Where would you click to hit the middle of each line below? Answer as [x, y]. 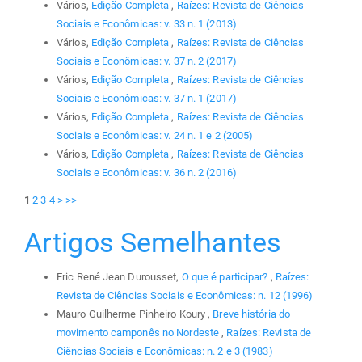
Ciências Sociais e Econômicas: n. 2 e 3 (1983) [165, 351]
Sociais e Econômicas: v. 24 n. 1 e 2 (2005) [155, 135]
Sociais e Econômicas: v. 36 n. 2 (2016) [147, 172]
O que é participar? [226, 276]
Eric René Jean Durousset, [119, 276]
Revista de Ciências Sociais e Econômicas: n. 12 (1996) [185, 295]
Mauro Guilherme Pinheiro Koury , [135, 314]
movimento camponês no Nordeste [139, 332]
